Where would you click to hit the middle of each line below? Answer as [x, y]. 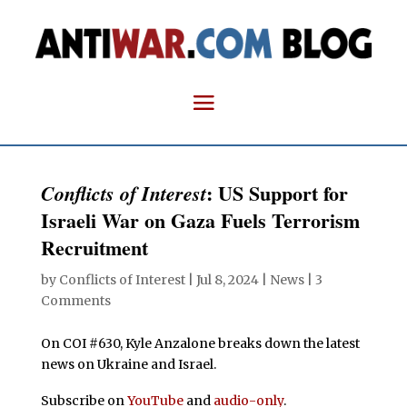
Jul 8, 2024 [227, 279]
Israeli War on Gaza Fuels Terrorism [200, 220]
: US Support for [277, 193]
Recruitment [94, 247]
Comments [75, 300]
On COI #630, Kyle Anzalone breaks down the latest [200, 343]
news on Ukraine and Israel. [128, 364]
